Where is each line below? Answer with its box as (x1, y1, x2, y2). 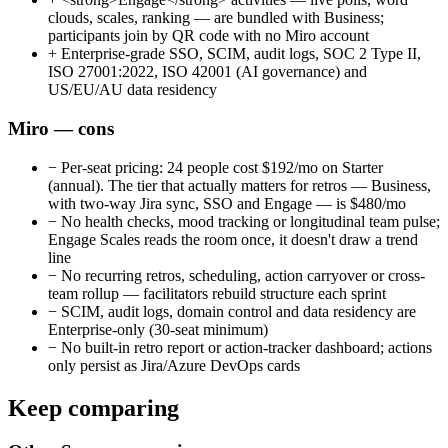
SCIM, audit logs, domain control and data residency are (57, 302, 416, 320)
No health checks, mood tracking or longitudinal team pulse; (57, 212, 440, 230)
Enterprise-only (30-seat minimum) (48, 320, 268, 338)
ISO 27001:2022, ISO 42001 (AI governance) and (48, 63, 367, 81)
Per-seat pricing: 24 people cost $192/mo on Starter (57, 158, 383, 176)
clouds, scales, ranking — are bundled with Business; (48, 9, 384, 27)
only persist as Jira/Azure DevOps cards (48, 356, 300, 374)
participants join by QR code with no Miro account (48, 27, 369, 45)
